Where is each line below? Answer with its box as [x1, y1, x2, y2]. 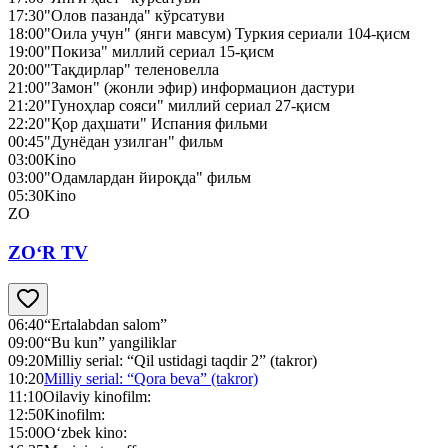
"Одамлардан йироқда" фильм [44, 169, 251, 187]
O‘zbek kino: [44, 423, 127, 441]
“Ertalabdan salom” [44, 315, 167, 333]
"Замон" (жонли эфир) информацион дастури [44, 79, 355, 97]
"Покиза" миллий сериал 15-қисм [44, 43, 274, 61]
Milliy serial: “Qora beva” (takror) [44, 369, 258, 387]
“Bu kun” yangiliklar [44, 333, 176, 351]
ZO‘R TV [8, 242, 88, 264]
